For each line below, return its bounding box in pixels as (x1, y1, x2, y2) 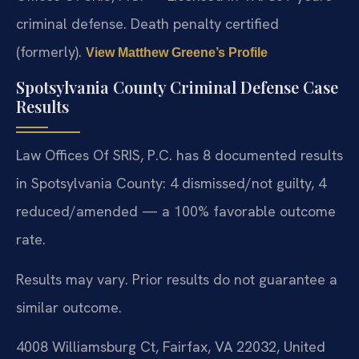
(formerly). (16, 42, 86, 61)
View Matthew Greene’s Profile (86, 45, 268, 59)
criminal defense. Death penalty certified (16, 14, 279, 33)
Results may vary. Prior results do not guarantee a (16, 269, 337, 288)
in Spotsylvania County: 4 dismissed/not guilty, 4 (16, 174, 326, 193)
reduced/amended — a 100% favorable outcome (16, 202, 336, 221)
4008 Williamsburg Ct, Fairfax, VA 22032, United (16, 337, 325, 356)
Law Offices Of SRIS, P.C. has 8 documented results (16, 146, 343, 165)
